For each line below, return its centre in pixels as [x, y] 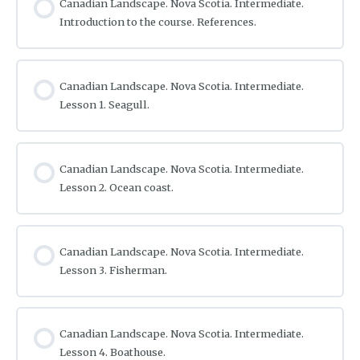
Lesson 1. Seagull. [105, 105]
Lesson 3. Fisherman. [114, 270]
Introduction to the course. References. [158, 22]
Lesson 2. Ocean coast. [117, 187]
